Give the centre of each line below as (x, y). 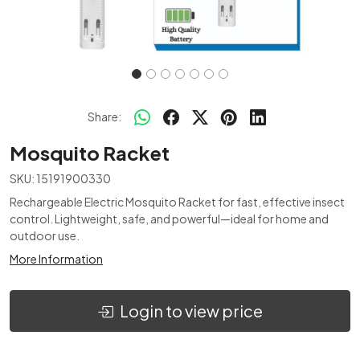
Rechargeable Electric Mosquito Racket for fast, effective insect (177, 202)
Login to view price (191, 311)
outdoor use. (45, 235)
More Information (56, 259)
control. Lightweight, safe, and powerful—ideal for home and (169, 219)
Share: (104, 116)
